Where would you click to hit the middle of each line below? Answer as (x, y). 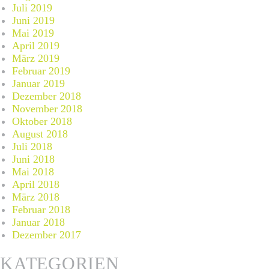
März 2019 (36, 58)
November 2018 (47, 108)
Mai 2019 (33, 33)
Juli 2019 (32, 8)
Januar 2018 (38, 222)
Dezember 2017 (47, 234)
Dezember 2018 (47, 96)
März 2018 (36, 197)
